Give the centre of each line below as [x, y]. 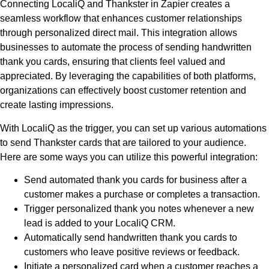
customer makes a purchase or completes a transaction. [142, 195]
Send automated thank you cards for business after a [135, 180]
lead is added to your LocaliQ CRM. [100, 223]
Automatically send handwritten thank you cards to [131, 238]
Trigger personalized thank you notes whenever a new [139, 209]
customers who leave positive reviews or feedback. [132, 252]
